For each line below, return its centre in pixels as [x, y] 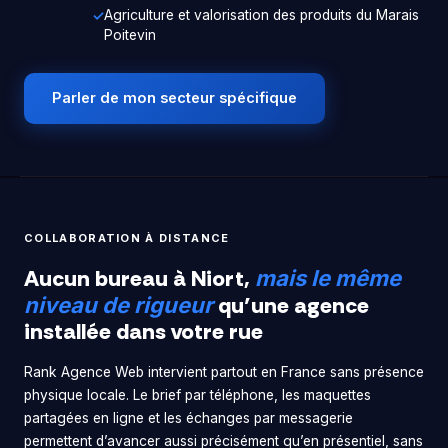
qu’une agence [291, 305]
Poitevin [130, 35]
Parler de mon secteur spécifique [174, 98]
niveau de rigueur [118, 304]
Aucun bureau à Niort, [139, 278]
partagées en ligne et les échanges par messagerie [188, 417]
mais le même [328, 277]
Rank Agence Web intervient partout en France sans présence [224, 371]
